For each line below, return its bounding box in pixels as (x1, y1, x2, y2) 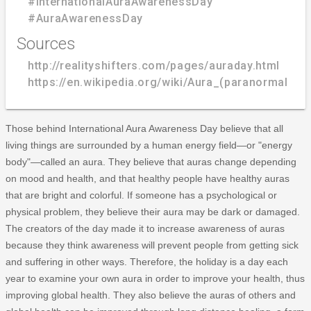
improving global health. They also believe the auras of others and (6, 289, 296, 301)
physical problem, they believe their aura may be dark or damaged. (6, 205, 300, 217)
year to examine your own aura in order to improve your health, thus (6, 272, 305, 284)
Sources (17, 33, 76, 53)
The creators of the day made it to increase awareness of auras (6, 222, 285, 234)
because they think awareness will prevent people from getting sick (6, 239, 299, 251)
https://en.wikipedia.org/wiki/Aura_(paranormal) (28, 75, 293, 89)
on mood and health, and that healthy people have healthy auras (6, 172, 289, 184)
